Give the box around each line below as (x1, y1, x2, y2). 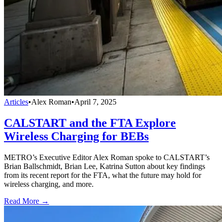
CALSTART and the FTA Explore (4, 116, 176, 130)
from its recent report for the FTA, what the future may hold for (4, 171, 201, 180)
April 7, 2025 (74, 98, 116, 107)
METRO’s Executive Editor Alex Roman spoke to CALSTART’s (4, 153, 210, 162)
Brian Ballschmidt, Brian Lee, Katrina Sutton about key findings (4, 162, 205, 171)
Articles (4, 98, 28, 107)
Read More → (4, 197, 49, 206)
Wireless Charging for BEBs (4, 130, 149, 143)
